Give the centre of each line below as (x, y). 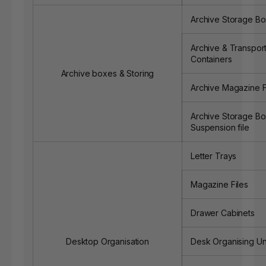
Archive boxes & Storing (107, 73)
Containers (211, 59)
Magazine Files (219, 184)
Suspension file (220, 127)
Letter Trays (214, 156)
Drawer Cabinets (223, 213)
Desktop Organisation (107, 241)
